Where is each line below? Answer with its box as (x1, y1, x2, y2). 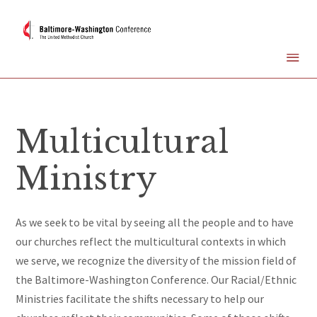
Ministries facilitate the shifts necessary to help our (16, 292, 265, 306)
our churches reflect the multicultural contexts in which (16, 234, 287, 249)
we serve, (16, 253, 62, 268)
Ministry (16, 159, 158, 199)
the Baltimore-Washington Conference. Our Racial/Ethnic (16, 272, 297, 287)
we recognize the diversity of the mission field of (62, 253, 297, 268)
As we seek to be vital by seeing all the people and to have (16, 215, 294, 230)
